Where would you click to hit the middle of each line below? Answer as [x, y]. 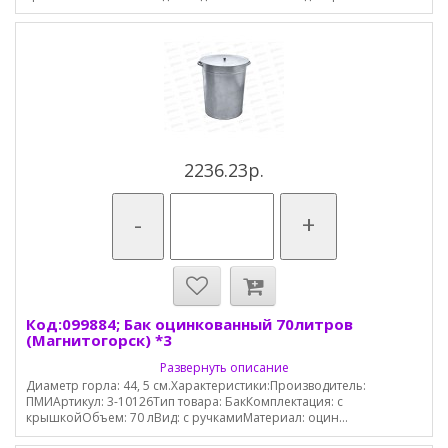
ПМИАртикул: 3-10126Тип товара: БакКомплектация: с [184, 401]
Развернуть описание [224, 367]
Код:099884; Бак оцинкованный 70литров [189, 324]
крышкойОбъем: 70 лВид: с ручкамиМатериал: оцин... [187, 417]
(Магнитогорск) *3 [99, 340]
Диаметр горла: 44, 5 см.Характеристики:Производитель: [196, 385]
